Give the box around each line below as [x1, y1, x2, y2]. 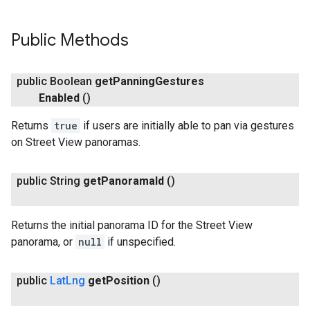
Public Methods [11, 30, 129, 51]
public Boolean [17, 75, 95, 88]
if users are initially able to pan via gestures [80, 119, 294, 132]
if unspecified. [104, 235, 176, 248]
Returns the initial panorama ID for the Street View [11, 219, 253, 232]
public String [17, 174, 83, 188]
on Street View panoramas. [11, 136, 140, 149]
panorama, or [11, 235, 75, 248]
